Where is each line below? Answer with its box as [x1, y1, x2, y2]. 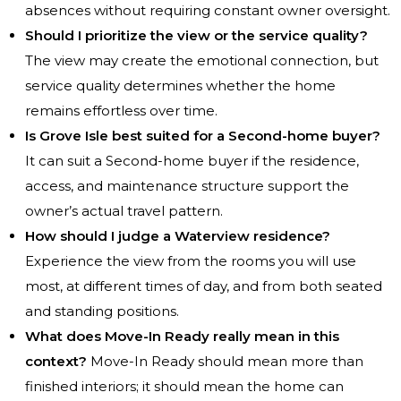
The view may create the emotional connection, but [25, 52, 379, 70]
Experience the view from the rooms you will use [25, 252, 356, 270]
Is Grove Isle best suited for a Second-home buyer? [25, 127, 380, 145]
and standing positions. [25, 303, 179, 320]
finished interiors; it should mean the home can [25, 378, 344, 396]
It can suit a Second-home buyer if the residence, [25, 152, 359, 170]
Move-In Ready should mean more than [87, 353, 363, 371]
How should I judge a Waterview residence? [25, 227, 330, 245]
